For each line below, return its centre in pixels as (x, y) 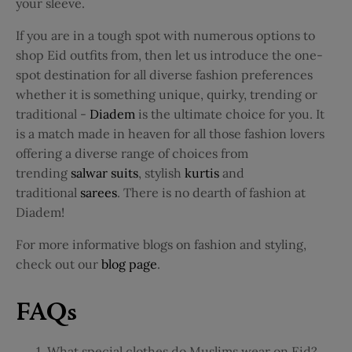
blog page (129, 264)
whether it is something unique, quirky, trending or (167, 95)
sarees (99, 193)
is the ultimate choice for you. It (231, 114)
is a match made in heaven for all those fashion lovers (170, 134)
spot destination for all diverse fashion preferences (164, 75)
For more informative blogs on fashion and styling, (161, 245)
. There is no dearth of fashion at (211, 193)
